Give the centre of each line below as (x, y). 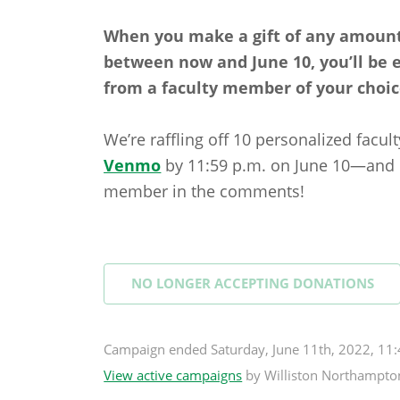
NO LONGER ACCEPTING (212, 283)
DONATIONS (333, 283)
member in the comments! (204, 192)
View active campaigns (173, 375)
